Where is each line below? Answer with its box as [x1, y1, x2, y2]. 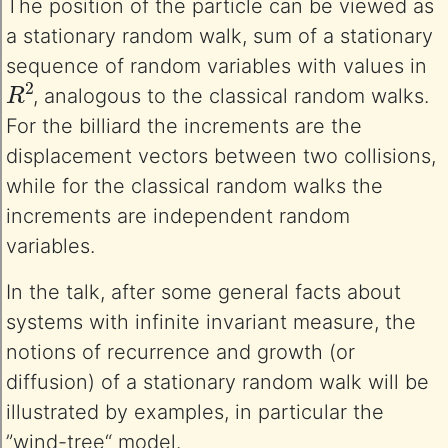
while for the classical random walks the [6, 174, 383, 198]
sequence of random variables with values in [6, 54, 427, 78]
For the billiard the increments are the [6, 114, 362, 138]
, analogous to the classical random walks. [33, 84, 430, 108]
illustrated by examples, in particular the [6, 400, 384, 424]
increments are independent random [6, 204, 350, 228]
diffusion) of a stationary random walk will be [6, 370, 429, 394]
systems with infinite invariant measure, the [6, 310, 416, 334]
